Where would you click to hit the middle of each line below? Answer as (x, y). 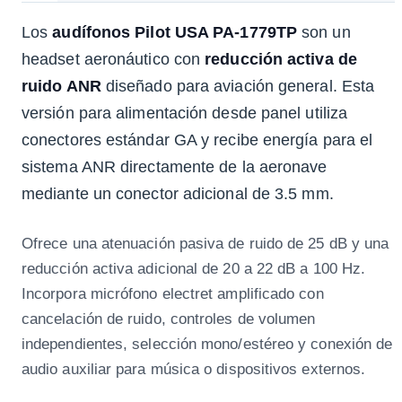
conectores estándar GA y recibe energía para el (197, 140)
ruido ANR (61, 87)
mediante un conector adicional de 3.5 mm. (178, 194)
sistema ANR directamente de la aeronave (175, 167)
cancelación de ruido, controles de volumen (169, 319)
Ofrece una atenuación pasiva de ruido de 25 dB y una (205, 244)
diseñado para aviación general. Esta (238, 87)
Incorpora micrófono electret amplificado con (173, 294)
